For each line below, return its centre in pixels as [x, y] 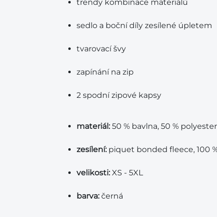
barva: [88, 196]
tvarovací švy [101, 49]
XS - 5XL [126, 173]
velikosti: [93, 173]
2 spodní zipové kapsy [119, 95]
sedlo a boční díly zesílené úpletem [144, 25]
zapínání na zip [105, 72]
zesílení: [92, 149]
